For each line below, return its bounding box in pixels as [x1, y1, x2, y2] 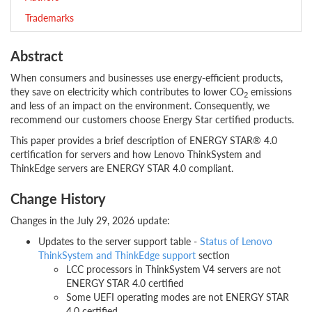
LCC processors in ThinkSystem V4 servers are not [66, 262, 281, 276]
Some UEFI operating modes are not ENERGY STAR [66, 290, 289, 304]
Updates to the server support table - [38, 234, 200, 248]
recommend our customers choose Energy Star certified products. [10, 112, 294, 126]
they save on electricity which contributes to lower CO [10, 84, 244, 98]
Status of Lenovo [200, 234, 272, 248]
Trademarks [25, 10, 74, 24]
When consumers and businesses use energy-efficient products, [10, 70, 283, 84]
